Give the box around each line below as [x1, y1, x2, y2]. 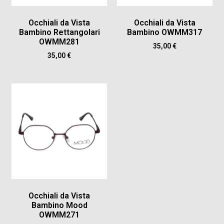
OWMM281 [39, 36, 80, 46]
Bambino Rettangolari [18, 27, 100, 37]
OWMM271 [39, 210, 80, 220]
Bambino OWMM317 [127, 27, 202, 37]
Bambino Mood [31, 200, 87, 210]
